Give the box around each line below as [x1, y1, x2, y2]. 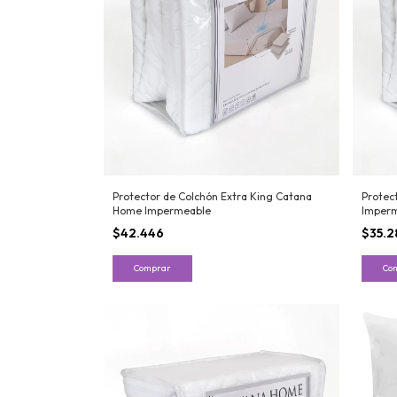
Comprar [134, 262, 171, 275]
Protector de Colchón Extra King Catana [113, 190, 312, 204]
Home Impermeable [113, 204, 211, 218]
